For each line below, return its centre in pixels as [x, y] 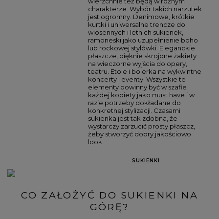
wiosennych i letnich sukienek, [135, 32]
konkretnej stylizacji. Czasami [134, 110]
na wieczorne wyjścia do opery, [137, 63]
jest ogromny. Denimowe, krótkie [141, 16]
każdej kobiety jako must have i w [141, 95]
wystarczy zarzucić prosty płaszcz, [141, 126]
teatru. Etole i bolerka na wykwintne [144, 71]
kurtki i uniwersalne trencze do [136, 24]
